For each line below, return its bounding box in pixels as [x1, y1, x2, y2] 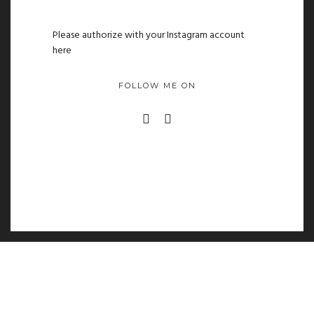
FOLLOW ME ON [118, 81, 196, 91]
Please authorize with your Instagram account [53, 27, 245, 44]
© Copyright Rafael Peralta [32, 282, 118, 295]
